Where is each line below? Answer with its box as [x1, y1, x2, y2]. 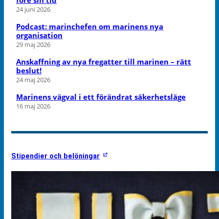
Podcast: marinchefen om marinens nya [16, 21, 163, 31]
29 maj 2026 [16, 40, 50, 49]
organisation [16, 30, 63, 40]
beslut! [16, 65, 42, 75]
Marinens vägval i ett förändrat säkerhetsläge [16, 91, 186, 102]
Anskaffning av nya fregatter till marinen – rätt [16, 56, 191, 66]
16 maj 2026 [16, 101, 50, 110]
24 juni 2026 [16, 4, 50, 14]
